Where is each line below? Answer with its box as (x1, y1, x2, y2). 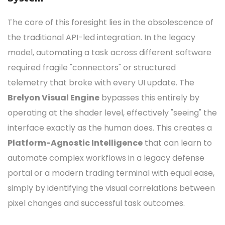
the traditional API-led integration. (8, 32, 142, 43)
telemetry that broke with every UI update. (8, 77, 179, 88)
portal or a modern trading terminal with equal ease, (8, 167, 214, 179)
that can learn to (143, 137, 212, 149)
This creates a (156, 122, 212, 134)
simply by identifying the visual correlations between (8, 182, 215, 194)
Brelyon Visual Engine (8, 92, 99, 103)
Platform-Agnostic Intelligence (8, 137, 143, 149)
